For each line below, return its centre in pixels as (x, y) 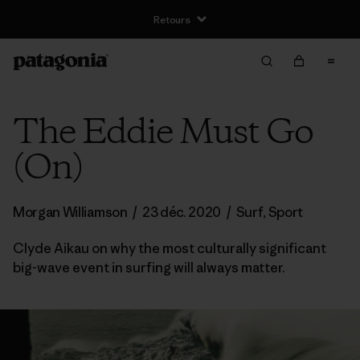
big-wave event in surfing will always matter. (149, 268)
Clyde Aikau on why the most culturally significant (170, 248)
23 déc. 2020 (182, 212)
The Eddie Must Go (163, 133)
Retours (172, 19)
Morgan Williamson (72, 212)
